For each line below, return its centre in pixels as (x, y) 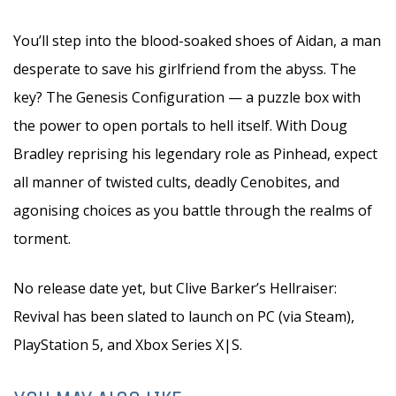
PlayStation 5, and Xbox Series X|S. (128, 345)
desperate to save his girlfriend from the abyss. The (185, 69)
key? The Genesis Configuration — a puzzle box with (187, 97)
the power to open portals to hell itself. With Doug (180, 126)
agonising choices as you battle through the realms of (193, 210)
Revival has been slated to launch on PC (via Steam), (184, 316)
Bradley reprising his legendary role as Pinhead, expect (195, 154)
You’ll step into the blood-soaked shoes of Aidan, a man (197, 41)
